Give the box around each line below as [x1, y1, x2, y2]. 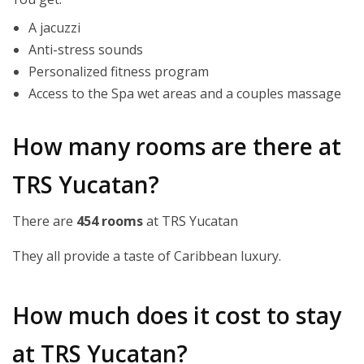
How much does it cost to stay [12, 300, 341, 331]
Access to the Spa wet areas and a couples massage [28, 84, 341, 103]
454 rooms [76, 212, 143, 231]
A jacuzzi [28, 19, 80, 37]
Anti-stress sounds [28, 41, 143, 59]
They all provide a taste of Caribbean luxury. [12, 247, 281, 266]
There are [12, 212, 76, 231]
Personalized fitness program [28, 63, 209, 81]
